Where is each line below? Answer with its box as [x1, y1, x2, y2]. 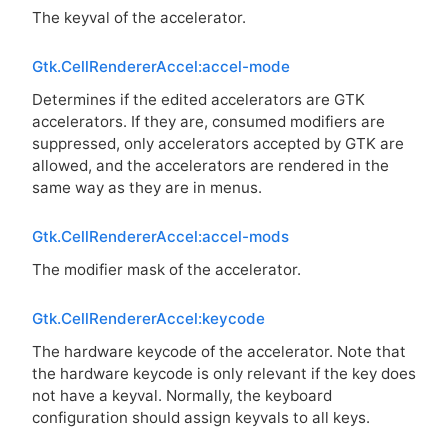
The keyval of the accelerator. [32, 8, 246, 28]
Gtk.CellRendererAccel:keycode [32, 308, 265, 328]
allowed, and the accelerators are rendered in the [32, 156, 389, 176]
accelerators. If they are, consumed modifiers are [32, 112, 385, 132]
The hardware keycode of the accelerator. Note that [32, 342, 406, 362]
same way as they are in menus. [32, 178, 262, 198]
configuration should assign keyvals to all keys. [32, 408, 370, 428]
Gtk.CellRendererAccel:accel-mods [32, 226, 289, 246]
